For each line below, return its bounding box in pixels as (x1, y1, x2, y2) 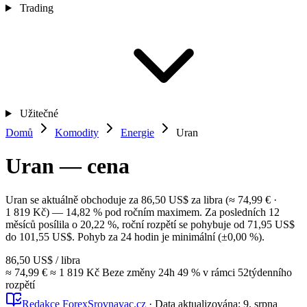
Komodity (55, 127, 99, 138)
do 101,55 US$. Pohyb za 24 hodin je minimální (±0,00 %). (5, 230, 265, 243)
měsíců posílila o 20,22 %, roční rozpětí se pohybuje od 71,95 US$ (5, 218, 295, 230)
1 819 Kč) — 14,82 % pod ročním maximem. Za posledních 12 (5, 206, 280, 218)
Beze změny (102, 266, 156, 278)
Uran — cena (5, 153, 130, 179)
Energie (121, 127, 154, 138)
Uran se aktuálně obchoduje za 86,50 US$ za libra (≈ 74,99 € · (5, 193, 277, 206)
